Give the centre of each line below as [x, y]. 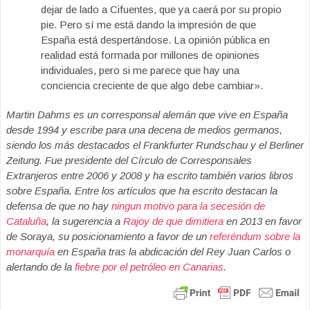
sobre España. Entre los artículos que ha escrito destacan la [142, 190]
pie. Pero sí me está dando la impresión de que [148, 24]
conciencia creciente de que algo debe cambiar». [152, 85]
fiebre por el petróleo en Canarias [149, 266]
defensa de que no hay [59, 206]
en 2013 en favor [263, 221]
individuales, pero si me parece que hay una [140, 70]
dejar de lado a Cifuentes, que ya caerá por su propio [161, 9]
